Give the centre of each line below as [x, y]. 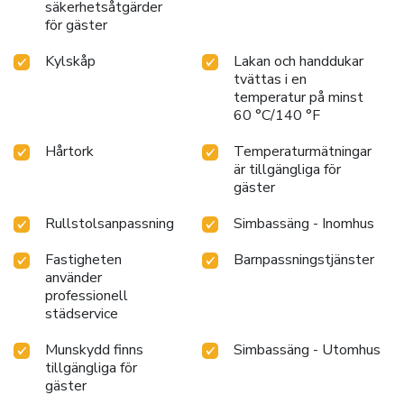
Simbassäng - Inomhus [304, 223]
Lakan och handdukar [298, 61]
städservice [82, 313]
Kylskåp [70, 61]
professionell [87, 295]
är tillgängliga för [287, 169]
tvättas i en [270, 79]
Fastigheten [83, 259]
